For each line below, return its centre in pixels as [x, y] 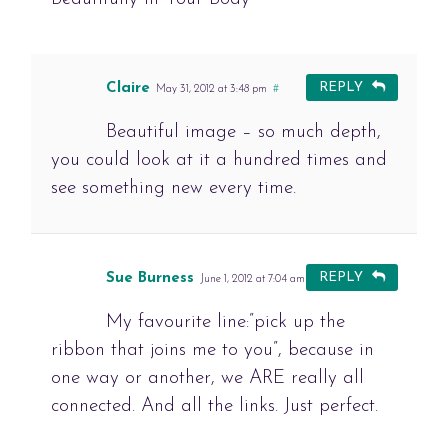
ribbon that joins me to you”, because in [212, 351]
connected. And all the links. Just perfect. [214, 407]
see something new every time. [173, 189]
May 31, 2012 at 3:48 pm [211, 90]
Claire [127, 89]
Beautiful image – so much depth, [243, 133]
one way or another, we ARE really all [207, 379]
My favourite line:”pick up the [225, 323]
